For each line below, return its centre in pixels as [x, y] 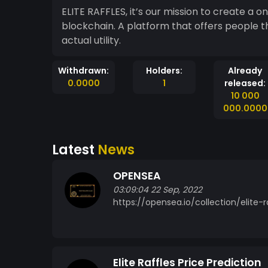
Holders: [164, 71]
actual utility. [91, 40]
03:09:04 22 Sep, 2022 [158, 190]
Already [245, 71]
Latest [75, 150]
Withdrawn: [83, 71]
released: [245, 83]
